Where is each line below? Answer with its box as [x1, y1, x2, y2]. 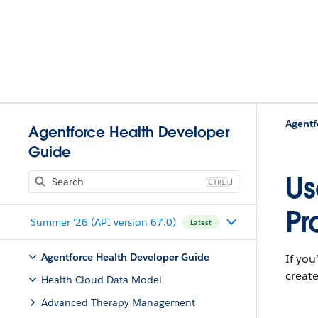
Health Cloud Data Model [41, 273, 162, 286]
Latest [190, 217, 212, 227]
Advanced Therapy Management [41, 296, 195, 309]
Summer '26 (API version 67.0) [30, 215, 176, 229]
